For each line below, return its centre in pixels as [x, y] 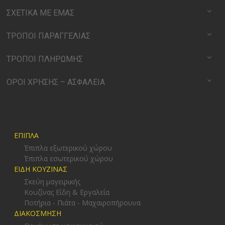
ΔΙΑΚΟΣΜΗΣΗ [37, 213]
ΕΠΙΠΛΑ [26, 135]
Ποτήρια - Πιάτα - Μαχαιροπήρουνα [82, 202]
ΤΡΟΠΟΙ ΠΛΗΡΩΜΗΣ [44, 59]
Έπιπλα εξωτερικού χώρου [68, 148]
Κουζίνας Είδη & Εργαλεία [67, 192]
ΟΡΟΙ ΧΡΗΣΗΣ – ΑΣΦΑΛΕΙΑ [55, 82]
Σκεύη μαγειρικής [52, 181]
